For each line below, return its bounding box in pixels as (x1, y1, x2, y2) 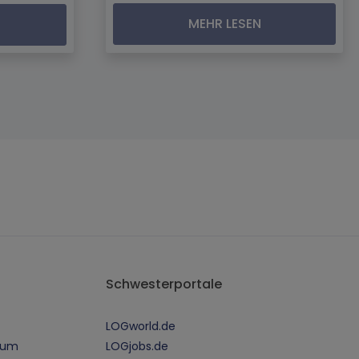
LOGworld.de (106, 318, 175, 335)
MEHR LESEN (188, 14, 261, 33)
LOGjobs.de (106, 338, 168, 355)
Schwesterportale (106, 275, 222, 294)
